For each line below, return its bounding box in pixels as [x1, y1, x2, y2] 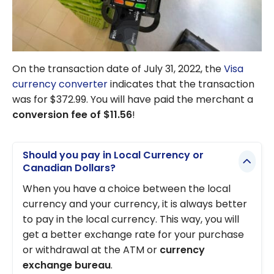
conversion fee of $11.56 [12, 107, 132, 122]
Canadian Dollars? [23, 161, 116, 176]
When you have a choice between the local [23, 181, 231, 196]
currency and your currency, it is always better [23, 196, 247, 211]
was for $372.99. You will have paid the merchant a [12, 92, 253, 106]
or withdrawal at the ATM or [23, 242, 160, 257]
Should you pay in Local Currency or [23, 148, 204, 163]
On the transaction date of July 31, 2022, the [12, 61, 224, 76]
